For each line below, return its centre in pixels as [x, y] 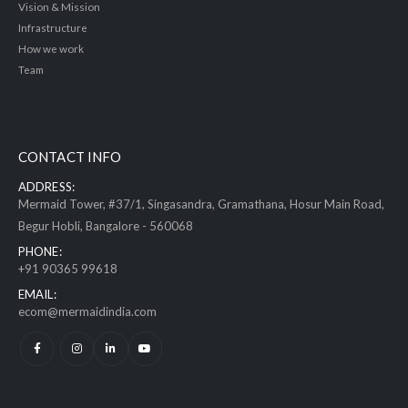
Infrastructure [53, 28]
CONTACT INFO [70, 157]
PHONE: [40, 252]
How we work [51, 49]
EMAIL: [37, 295]
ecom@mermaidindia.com [87, 312]
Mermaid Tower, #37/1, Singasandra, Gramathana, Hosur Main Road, [201, 204]
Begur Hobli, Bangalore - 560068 [106, 226]
